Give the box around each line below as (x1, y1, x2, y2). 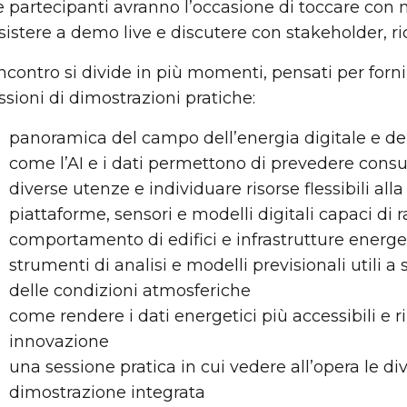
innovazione (9, 332, 109, 352)
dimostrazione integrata (9, 382, 205, 402)
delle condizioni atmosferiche (9, 281, 251, 301)
